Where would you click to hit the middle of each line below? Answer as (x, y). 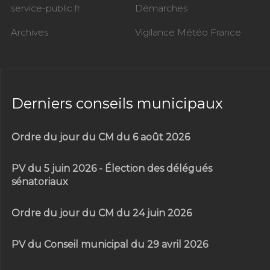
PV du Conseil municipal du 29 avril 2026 (110, 245)
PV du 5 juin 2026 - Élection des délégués (112, 169)
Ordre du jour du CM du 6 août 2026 (101, 137)
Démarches (161, 8)
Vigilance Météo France (188, 33)
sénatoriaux (40, 182)
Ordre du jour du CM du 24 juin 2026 (102, 213)
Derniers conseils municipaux (117, 103)
